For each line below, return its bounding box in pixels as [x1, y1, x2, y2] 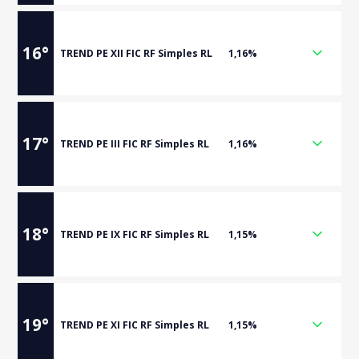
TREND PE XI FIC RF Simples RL [60, 317, 210, 332]
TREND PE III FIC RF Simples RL [60, 136, 210, 151]
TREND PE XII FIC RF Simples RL [60, 46, 213, 60]
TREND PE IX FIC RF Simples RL [60, 227, 210, 241]
